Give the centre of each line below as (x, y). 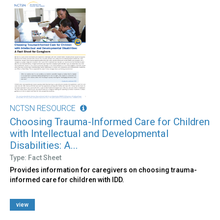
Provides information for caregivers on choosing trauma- (103, 170)
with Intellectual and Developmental (89, 133)
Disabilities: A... (44, 145)
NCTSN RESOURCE (43, 108)
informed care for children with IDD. (67, 179)
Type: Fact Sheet (36, 157)
